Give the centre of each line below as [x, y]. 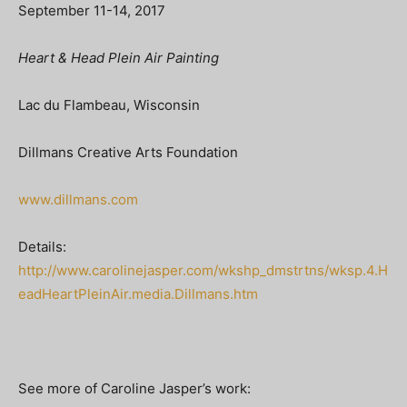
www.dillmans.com [78, 200]
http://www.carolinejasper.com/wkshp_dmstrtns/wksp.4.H [203, 271]
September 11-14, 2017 [92, 11]
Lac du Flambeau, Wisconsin [109, 105]
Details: [42, 247]
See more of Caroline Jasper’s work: [134, 389]
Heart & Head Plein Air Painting [119, 58]
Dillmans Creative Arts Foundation [128, 153]
